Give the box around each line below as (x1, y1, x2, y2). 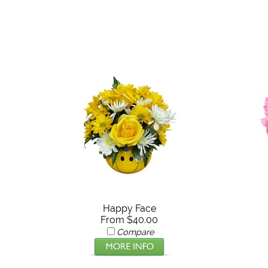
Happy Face (102, 202, 156, 214)
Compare (117, 226, 154, 237)
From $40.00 (100, 214, 159, 226)
